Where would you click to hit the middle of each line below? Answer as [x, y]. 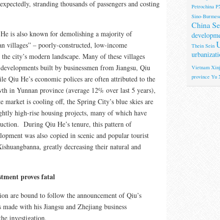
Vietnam [200, 67]
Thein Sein [203, 45]
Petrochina [203, 6]
